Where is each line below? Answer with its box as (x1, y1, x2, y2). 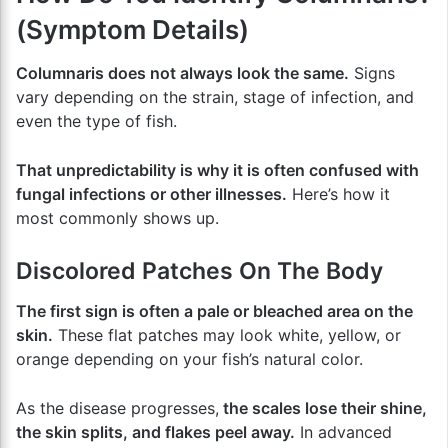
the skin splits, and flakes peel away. (16, 421, 295, 442)
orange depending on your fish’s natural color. (16, 348, 363, 369)
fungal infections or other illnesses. (16, 184, 287, 204)
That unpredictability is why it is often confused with (16, 160, 419, 180)
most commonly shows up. (16, 208, 219, 228)
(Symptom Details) (16, 14, 249, 45)
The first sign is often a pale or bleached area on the (16, 300, 413, 321)
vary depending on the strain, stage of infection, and (16, 87, 414, 107)
